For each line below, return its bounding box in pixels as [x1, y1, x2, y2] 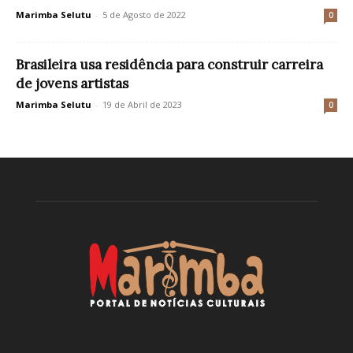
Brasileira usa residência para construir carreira [16, 56, 323, 73]
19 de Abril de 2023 [102, 98, 182, 110]
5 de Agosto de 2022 [102, 9, 186, 20]
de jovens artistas [16, 75, 128, 92]
